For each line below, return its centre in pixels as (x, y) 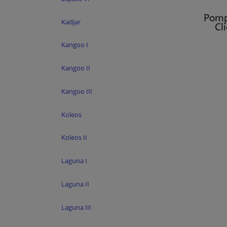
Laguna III (76, 207)
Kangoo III (77, 91)
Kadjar (71, 22)
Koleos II (74, 138)
